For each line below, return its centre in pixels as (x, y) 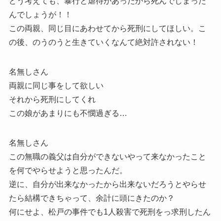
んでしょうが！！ (40, 15)
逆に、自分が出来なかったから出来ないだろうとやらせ (107, 184)
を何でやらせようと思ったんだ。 (68, 171)
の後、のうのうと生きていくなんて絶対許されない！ (103, 42)
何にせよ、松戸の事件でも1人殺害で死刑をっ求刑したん (110, 212)
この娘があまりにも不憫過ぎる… (68, 113)
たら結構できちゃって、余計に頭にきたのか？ (92, 198)
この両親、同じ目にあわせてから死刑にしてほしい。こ (107, 29)
